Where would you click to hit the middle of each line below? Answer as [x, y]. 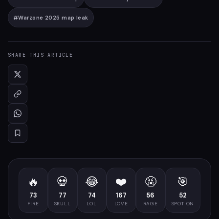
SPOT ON [183, 204]
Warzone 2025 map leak [53, 18]
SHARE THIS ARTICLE [41, 55]
